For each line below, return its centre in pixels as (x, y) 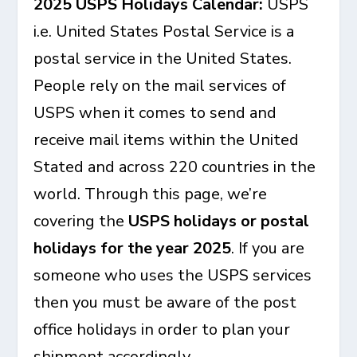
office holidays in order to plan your (162, 330)
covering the (81, 221)
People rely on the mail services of (160, 86)
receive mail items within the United (167, 140)
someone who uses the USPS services (173, 275)
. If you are (268, 248)
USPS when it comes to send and (155, 113)
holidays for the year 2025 (133, 248)
